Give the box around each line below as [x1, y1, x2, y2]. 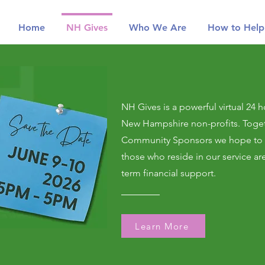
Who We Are [129, 22, 186, 33]
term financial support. [121, 167, 216, 179]
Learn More [135, 220, 189, 232]
